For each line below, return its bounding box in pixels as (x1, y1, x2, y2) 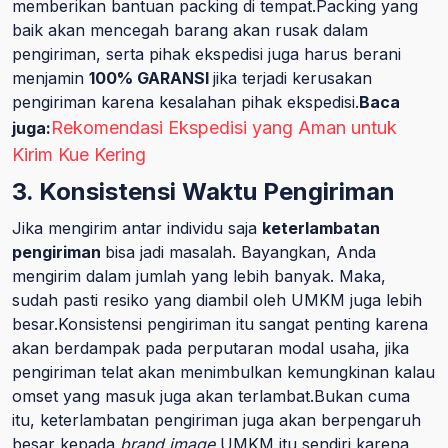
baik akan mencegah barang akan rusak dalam (12, 20, 368, 40)
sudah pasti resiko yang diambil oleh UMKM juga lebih (12, 290, 422, 310)
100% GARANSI (89, 68, 213, 88)
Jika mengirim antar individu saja (12, 218, 262, 238)
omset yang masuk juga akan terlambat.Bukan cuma (12, 386, 410, 406)
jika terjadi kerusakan (213, 68, 372, 88)
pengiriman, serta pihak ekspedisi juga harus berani (12, 44, 401, 64)
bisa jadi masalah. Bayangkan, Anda (105, 242, 376, 262)
